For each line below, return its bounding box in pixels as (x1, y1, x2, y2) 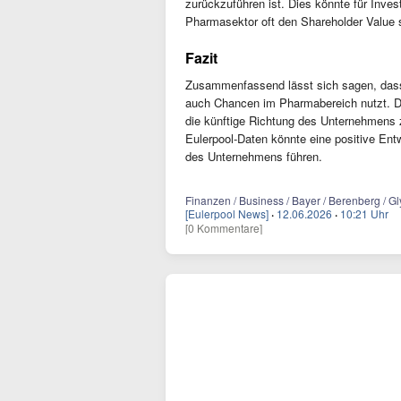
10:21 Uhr (340, 206, 388, 221)
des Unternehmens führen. (185, 148, 322, 165)
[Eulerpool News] (185, 206, 269, 221)
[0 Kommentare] (185, 220, 262, 235)
